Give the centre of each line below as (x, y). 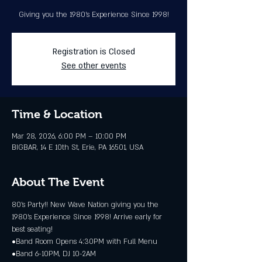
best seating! (32, 229)
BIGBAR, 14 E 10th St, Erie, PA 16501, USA (77, 147)
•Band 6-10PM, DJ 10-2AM (54, 254)
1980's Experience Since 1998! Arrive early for (88, 217)
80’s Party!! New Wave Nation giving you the (86, 205)
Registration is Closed (94, 52)
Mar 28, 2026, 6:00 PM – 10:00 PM (69, 136)
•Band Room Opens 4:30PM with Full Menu (85, 242)
